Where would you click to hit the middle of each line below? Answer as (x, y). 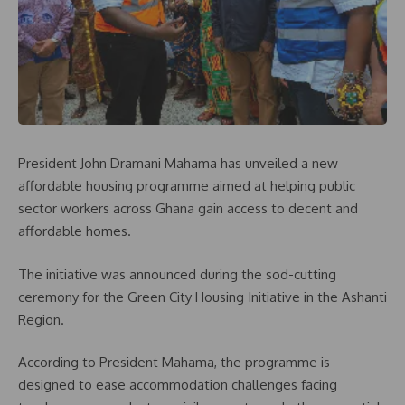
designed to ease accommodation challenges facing (178, 385)
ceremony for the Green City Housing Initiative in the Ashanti (202, 297)
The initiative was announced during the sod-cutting (177, 274)
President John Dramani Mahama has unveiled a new (178, 163)
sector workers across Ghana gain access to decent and (188, 208)
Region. (41, 319)
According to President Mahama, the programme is (174, 362)
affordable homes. (75, 231)
